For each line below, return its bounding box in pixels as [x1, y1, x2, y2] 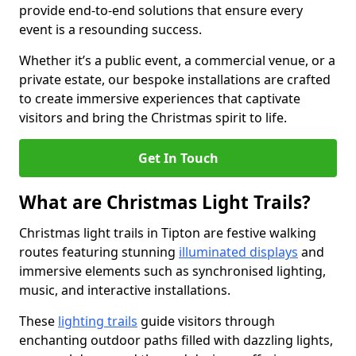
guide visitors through [137, 312, 275, 330]
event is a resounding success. [19, 21, 202, 38]
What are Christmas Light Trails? [19, 190, 311, 215]
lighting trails [58, 312, 137, 330]
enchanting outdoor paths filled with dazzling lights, [19, 331, 333, 349]
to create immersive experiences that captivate [19, 90, 300, 107]
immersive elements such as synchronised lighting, [19, 262, 326, 280]
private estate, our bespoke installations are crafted [19, 71, 331, 88]
